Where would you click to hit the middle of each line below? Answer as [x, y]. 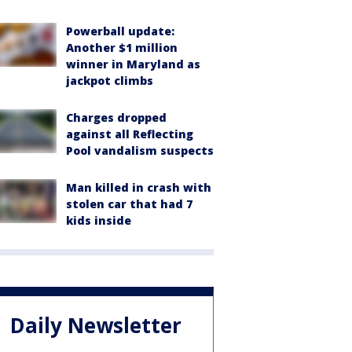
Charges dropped [116, 117]
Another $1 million [122, 48]
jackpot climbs [110, 81]
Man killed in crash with [139, 187]
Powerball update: [120, 31]
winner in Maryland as [133, 64]
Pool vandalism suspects [140, 150]
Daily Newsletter [96, 326]
